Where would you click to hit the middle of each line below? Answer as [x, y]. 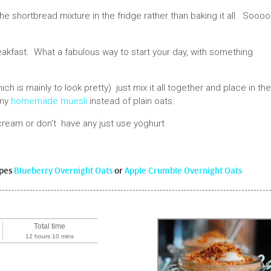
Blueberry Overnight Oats [63, 171]
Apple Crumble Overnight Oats [183, 171]
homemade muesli [49, 101]
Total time [49, 227]
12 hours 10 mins [49, 237]
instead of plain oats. [131, 101]
